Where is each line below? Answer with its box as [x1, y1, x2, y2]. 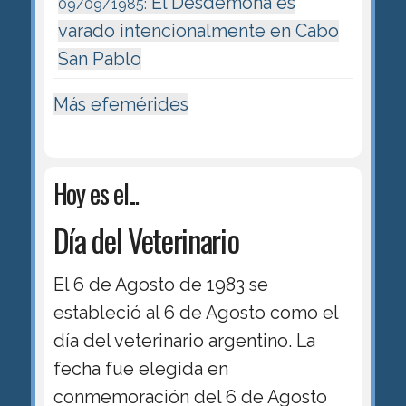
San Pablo [57, 47, 141, 70]
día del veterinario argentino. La [53, 330, 315, 353]
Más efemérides [53, 92, 188, 115]
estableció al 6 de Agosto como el [53, 302, 339, 324]
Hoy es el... [53, 172, 139, 212]
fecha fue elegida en [53, 358, 228, 381]
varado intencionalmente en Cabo [57, 19, 339, 42]
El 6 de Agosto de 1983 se [53, 274, 268, 296]
